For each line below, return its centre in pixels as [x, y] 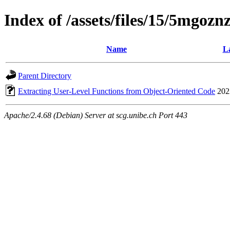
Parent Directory [45, 75]
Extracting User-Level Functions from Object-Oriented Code [117, 91]
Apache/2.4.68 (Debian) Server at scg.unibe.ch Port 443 [96, 115]
